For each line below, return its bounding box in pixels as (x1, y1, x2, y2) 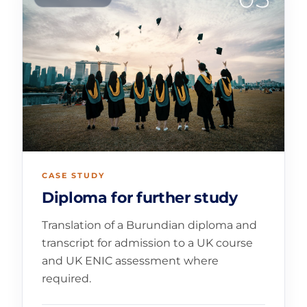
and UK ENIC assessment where (42, 254, 219, 268)
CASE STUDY (42, 170, 105, 180)
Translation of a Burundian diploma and (42, 219, 257, 232)
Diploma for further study (42, 188, 238, 207)
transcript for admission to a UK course (42, 236, 253, 250)
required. (42, 272, 91, 286)
